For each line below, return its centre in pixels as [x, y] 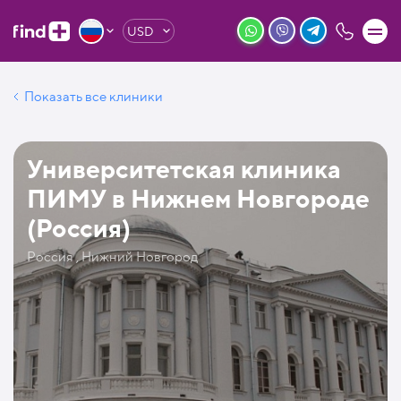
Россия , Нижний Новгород [112, 257]
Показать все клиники [94, 97]
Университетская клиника [184, 169]
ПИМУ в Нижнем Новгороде [198, 199]
